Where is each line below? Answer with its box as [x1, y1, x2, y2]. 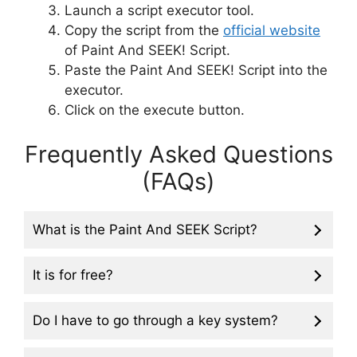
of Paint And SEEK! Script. [65, 42, 230, 58]
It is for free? [33, 266, 113, 283]
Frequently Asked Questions [24, 139, 333, 168]
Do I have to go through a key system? [33, 312, 278, 328]
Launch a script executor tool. [65, 2, 254, 18]
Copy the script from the [65, 22, 223, 38]
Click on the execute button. [65, 102, 245, 118]
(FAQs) [142, 167, 215, 195]
